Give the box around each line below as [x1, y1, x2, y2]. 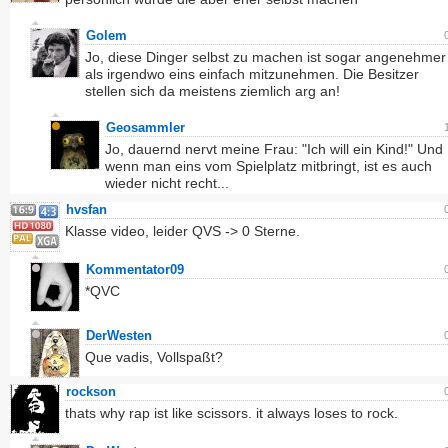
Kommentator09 [86, 262, 184, 277]
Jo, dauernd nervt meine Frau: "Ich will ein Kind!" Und [105, 141, 443, 157]
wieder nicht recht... [105, 175, 229, 191]
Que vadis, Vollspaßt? [85, 349, 223, 365]
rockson [66, 384, 116, 399]
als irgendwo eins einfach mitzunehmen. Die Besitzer [85, 66, 419, 82]
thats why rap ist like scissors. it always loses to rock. [65, 405, 398, 421]
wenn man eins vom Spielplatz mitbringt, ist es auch [105, 158, 432, 174]
